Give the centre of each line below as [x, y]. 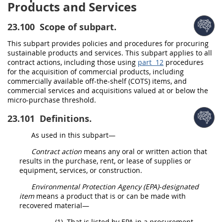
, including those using [99, 62]
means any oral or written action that [144, 151]
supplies [168, 161]
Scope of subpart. [77, 27]
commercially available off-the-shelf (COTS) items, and [97, 81]
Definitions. [64, 119]
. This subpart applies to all [167, 53]
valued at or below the [170, 90]
